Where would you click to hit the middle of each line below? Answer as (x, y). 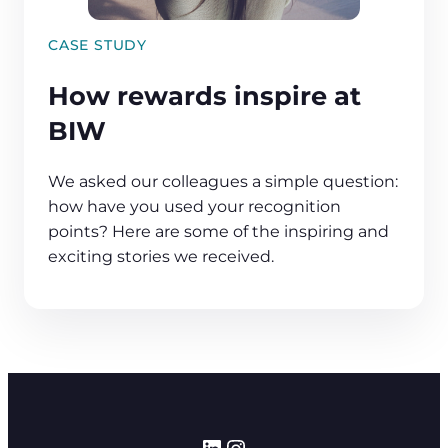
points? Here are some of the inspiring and (218, 231)
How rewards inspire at (204, 95)
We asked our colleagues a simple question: (223, 181)
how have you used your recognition (194, 206)
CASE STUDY (97, 45)
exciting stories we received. (161, 256)
